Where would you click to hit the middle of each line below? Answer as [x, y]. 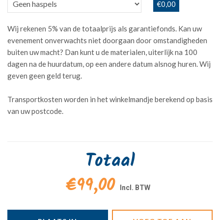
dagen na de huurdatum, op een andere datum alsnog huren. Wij [109, 64]
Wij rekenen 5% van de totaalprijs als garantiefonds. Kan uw [105, 28]
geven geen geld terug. [45, 75]
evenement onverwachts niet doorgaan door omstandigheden [107, 40]
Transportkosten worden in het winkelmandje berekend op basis [110, 99]
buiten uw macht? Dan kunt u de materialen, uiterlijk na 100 [102, 52]
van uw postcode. [35, 111]
